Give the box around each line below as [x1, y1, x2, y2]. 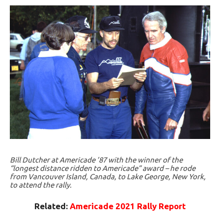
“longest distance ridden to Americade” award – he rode [10, 164, 195, 172]
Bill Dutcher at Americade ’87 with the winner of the [10, 156, 183, 164]
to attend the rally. [10, 181, 72, 189]
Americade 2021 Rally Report [70, 201, 186, 211]
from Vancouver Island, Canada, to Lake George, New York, [10, 172, 206, 181]
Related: [34, 201, 70, 211]
